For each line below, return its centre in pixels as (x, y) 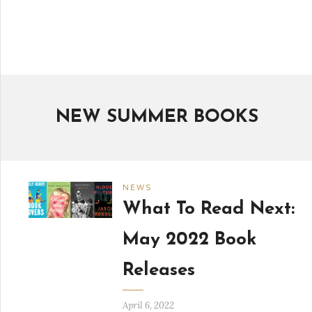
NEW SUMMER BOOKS (157, 117)
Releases (158, 271)
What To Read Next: (208, 209)
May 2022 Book (189, 240)
